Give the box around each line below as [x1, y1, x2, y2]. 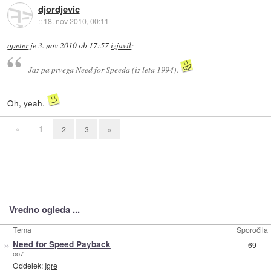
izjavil [111, 39, 132, 51]
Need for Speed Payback [12, 238, 111, 250]
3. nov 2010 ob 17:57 [38, 39, 109, 51]
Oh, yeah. [7, 97, 48, 109]
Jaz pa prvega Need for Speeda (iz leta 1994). [28, 64, 180, 76]
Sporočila [237, 224, 268, 235]
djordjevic [38, 2, 80, 16]
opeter [7, 39, 29, 51]
